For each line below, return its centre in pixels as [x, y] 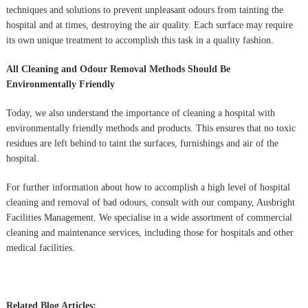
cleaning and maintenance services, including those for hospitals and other [150, 232]
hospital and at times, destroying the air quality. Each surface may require [149, 25]
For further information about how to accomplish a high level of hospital [148, 187]
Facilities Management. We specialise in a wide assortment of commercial [149, 217]
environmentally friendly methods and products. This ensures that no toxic [151, 128]
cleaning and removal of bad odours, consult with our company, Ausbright [150, 202]
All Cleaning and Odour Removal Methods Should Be [118, 69]
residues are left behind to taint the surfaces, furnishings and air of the [142, 143]
